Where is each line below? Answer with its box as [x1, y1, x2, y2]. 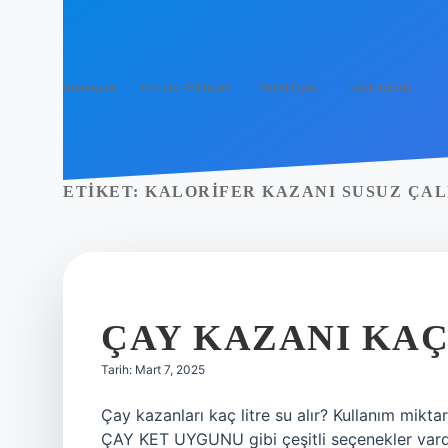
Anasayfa [63, 80, 116, 95]
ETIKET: [63, 183, 145, 200]
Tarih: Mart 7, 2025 [101, 362, 205, 377]
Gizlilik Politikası [141, 80, 233, 95]
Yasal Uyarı [258, 80, 321, 95]
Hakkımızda [346, 80, 413, 95]
